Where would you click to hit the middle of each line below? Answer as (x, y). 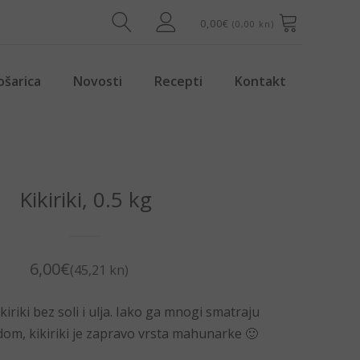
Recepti (178, 82)
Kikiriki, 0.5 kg (85, 199)
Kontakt (260, 82)
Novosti (98, 82)
